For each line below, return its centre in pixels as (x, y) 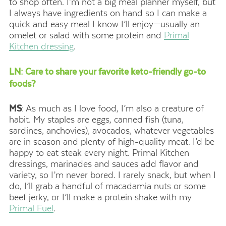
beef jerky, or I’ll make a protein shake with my (100, 197)
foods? (22, 83)
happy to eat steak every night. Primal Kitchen (99, 153)
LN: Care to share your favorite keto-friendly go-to (107, 71)
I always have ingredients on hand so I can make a (108, 13)
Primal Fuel (31, 208)
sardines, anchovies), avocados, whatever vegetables (111, 130)
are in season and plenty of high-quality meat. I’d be (112, 142)
